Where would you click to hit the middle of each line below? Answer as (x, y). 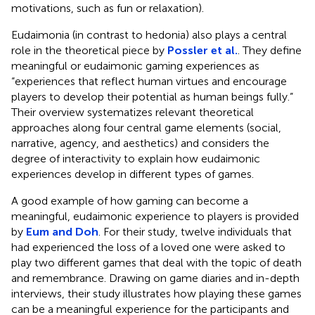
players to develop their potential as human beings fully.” (152, 96)
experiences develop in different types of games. (133, 174)
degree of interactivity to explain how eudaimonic (136, 158)
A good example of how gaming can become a (130, 200)
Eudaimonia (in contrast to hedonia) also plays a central (149, 34)
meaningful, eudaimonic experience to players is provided (155, 216)
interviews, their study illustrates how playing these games (156, 293)
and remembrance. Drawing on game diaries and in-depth (155, 278)
